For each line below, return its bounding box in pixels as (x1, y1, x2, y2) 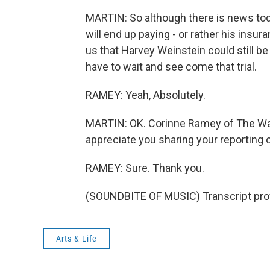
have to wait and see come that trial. (86, 60, 257, 73)
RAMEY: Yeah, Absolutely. (86, 89, 206, 101)
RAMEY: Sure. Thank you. (86, 162, 204, 174)
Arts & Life (56, 234, 97, 243)
